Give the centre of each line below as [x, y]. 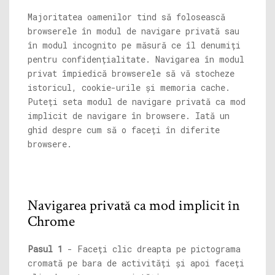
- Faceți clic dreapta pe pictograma [152, 249]
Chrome [51, 221]
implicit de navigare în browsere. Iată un [129, 116]
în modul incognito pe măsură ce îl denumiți [134, 45]
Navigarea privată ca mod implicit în [134, 205]
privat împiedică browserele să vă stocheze [131, 73]
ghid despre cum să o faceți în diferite [124, 130]
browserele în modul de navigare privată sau [134, 31]
